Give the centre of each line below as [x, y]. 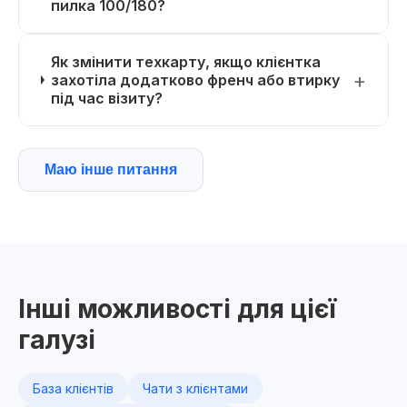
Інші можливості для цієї [177, 309]
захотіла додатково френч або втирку [196, 80]
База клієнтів [73, 388]
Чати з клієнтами [195, 388]
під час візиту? [107, 98]
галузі [57, 340]
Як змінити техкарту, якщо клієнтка [186, 62]
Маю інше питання [111, 169]
